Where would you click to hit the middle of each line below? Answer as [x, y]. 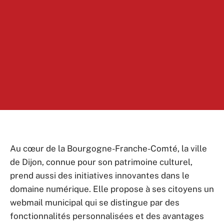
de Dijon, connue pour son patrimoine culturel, [101, 162]
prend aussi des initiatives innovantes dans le [100, 175]
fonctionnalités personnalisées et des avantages [107, 216]
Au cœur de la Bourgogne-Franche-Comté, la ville [108, 148]
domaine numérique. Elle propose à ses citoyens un [112, 189]
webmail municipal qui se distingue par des [95, 202]
